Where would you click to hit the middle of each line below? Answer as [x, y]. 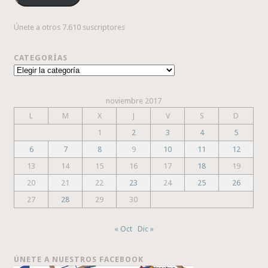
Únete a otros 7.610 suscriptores [70, 28]
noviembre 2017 [134, 101]
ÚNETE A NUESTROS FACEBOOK [79, 260]
